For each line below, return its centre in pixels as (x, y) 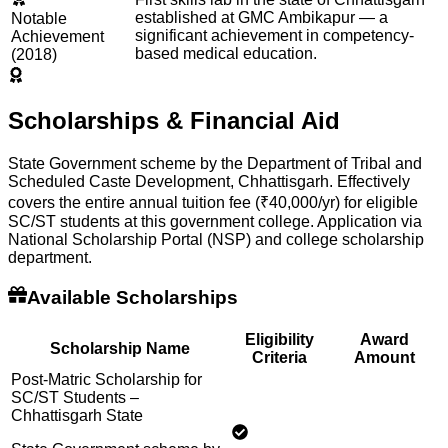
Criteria (279, 357)
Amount (384, 357)
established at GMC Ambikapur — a (261, 17)
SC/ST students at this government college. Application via (215, 221)
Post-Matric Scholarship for (106, 379)
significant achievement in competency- (274, 35)
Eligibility (279, 339)
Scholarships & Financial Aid (174, 120)
